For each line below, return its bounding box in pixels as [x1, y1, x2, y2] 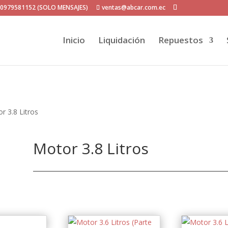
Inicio [62, 34, 85, 46]
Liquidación [98, 34, 145, 46]
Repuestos [158, 34, 203, 46]
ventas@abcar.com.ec [102, 3, 166, 12]
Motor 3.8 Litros [33, 137, 149, 159]
